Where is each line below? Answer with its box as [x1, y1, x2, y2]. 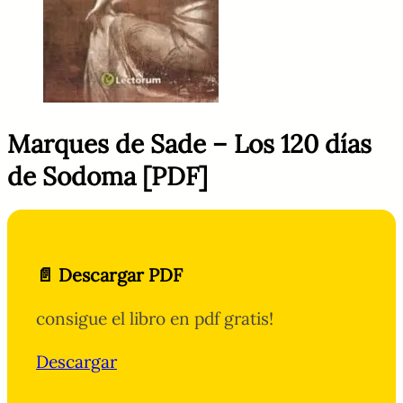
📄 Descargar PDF [36, 264, 183, 287]
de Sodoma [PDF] [7, 159, 208, 193]
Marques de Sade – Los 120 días [7, 127, 372, 160]
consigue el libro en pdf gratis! [36, 308, 273, 330]
